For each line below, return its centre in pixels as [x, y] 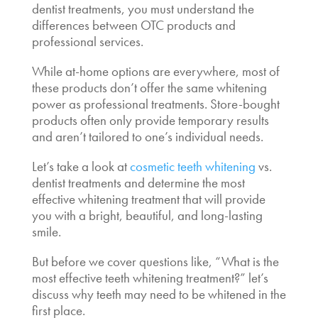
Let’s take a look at [79, 166]
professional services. [90, 41]
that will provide [222, 199]
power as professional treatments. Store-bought [155, 104]
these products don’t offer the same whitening [149, 87]
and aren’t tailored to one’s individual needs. [150, 136]
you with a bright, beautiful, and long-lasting [147, 215]
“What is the [247, 261]
